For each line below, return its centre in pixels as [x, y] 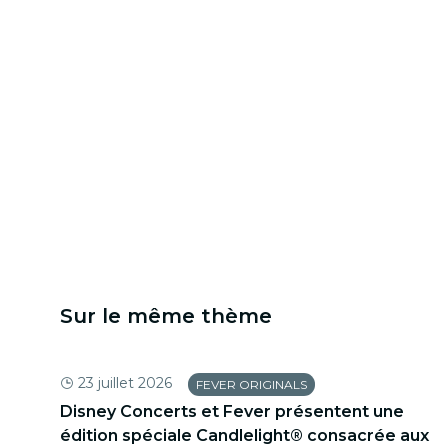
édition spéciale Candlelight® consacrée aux [244, 436]
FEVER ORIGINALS [251, 385]
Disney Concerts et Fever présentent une [232, 412]
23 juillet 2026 [125, 382]
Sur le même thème [166, 315]
